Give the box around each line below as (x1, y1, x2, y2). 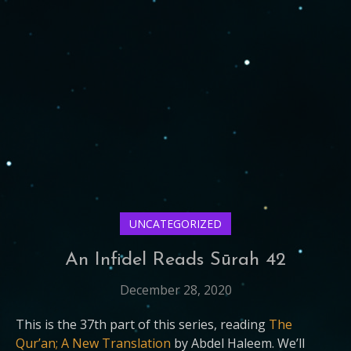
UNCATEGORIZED (129, 216, 222, 231)
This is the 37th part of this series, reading (16, 316, 269, 333)
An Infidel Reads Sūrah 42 (65, 251, 286, 270)
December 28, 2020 (119, 281, 232, 299)
